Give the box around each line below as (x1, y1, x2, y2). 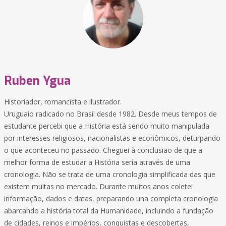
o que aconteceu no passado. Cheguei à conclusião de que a (4, 145, 202, 155)
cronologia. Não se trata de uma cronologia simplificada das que (4, 169, 215, 179)
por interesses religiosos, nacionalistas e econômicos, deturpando (4, 133, 220, 143)
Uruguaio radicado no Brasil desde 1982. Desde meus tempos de (4, 109, 217, 119)
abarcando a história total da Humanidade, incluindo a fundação (4, 206, 213, 215)
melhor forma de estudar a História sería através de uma (4, 157, 190, 167)
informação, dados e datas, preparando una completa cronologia (4, 194, 218, 203)
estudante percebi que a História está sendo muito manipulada (4, 121, 209, 131)
